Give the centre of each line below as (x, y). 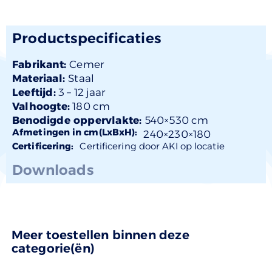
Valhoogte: (41, 106)
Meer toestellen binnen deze (100, 235)
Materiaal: (40, 78)
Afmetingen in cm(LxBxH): (75, 132)
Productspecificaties (87, 38)
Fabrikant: (41, 64)
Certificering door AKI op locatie (152, 146)
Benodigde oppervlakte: (77, 120)
